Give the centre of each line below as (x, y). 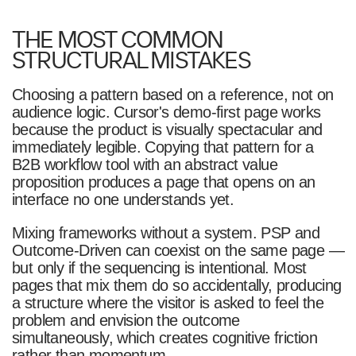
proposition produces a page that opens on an (163, 182)
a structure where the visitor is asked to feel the (168, 302)
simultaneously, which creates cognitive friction (164, 337)
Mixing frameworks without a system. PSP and (166, 232)
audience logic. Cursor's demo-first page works (166, 112)
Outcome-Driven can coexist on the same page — (178, 250)
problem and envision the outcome (126, 320)
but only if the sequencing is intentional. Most (159, 267)
